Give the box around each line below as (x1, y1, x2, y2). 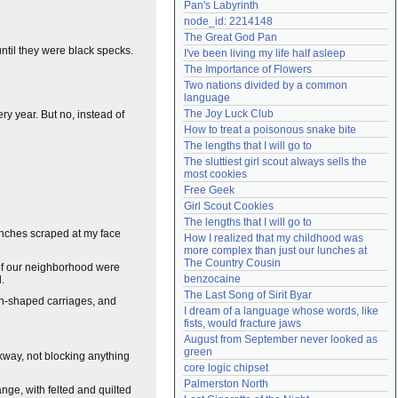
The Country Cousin (184, 257, 281, 269)
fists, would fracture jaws (184, 317, 301, 330)
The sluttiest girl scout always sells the (184, 155, 367, 168)
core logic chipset (184, 362, 268, 374)
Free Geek (184, 184, 235, 196)
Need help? (190, 8, 242, 19)
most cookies (184, 168, 247, 180)
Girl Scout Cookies (184, 200, 274, 212)
